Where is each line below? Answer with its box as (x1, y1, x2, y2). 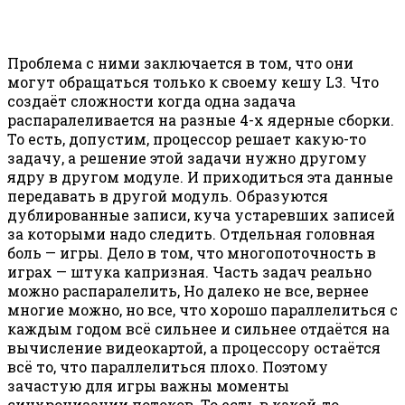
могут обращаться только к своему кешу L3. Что (7, 71, 379, 91)
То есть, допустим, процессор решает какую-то (7, 128, 366, 148)
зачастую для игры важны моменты (7, 375, 289, 395)
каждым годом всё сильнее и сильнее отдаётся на (7, 318, 390, 338)
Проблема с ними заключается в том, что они (7, 52, 353, 72)
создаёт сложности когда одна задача (7, 90, 296, 110)
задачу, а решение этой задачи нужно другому (7, 147, 367, 167)
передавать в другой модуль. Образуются (7, 185, 328, 205)
